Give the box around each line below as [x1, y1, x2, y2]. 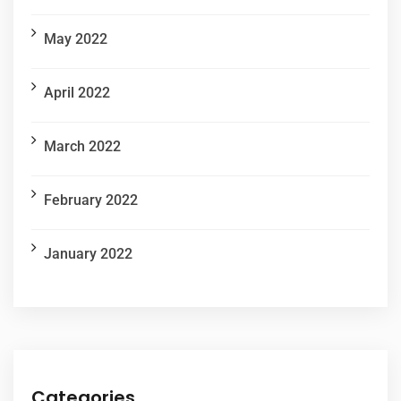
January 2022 [44, 245, 132, 263]
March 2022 [44, 138, 121, 156]
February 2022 [44, 192, 138, 209]
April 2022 [44, 84, 110, 102]
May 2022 [44, 30, 107, 48]
